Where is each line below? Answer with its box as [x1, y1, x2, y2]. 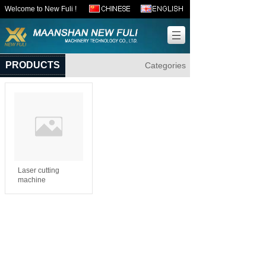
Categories [145, 61, 186, 70]
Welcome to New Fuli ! [5, 5, 77, 13]
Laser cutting [18, 166, 59, 175]
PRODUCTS [5, 60, 60, 70]
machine [18, 176, 46, 184]
